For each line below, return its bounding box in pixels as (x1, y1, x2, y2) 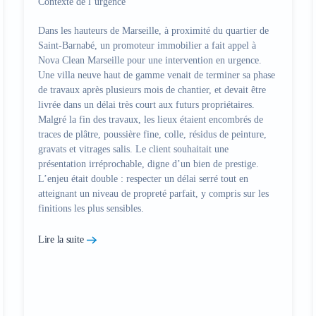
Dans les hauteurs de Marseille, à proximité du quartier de (38, 25, 269, 36)
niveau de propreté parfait (92, 188, 195, 199)
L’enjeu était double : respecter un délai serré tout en (38, 174, 248, 184)
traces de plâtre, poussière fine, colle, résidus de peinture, (38, 129, 267, 140)
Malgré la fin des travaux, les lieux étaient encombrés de (38, 114, 263, 125)
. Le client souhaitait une (130, 144, 229, 154)
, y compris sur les (195, 188, 269, 199)
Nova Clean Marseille (38, 55, 124, 66)
